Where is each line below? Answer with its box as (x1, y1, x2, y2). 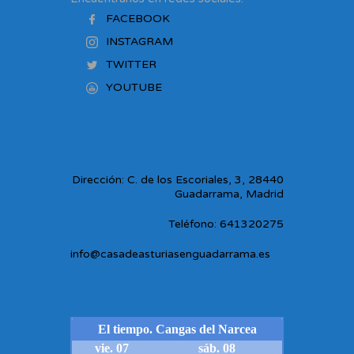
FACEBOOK (106, 12, 170, 26)
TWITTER (106, 58, 156, 72)
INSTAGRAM (106, 35, 173, 49)
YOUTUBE (106, 81, 162, 95)
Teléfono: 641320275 (168, 217, 284, 232)
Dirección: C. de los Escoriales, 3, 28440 (72, 173, 284, 187)
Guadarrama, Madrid (175, 187, 284, 201)
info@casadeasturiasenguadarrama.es (70, 247, 270, 262)
